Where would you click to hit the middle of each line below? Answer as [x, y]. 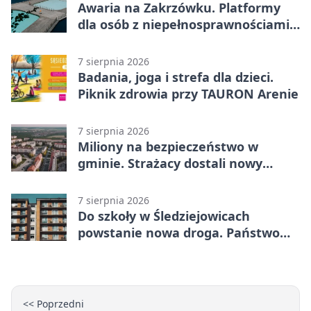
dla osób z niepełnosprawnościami [184, 25]
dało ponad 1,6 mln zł [143, 250]
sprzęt [97, 180]
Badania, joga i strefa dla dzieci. [176, 77]
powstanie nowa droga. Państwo [179, 233]
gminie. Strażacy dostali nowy [170, 163]
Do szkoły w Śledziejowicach [164, 216]
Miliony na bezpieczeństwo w [168, 147]
